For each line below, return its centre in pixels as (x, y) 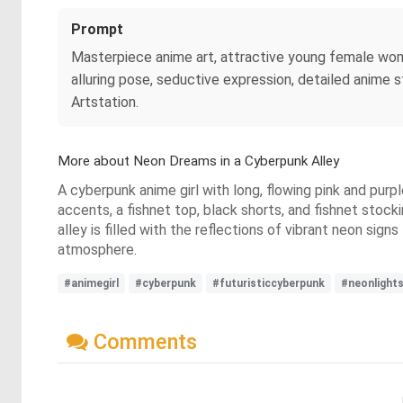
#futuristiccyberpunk (269, 283)
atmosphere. (97, 250)
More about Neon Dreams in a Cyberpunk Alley (198, 161)
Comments (143, 341)
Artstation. (105, 102)
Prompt (97, 29)
